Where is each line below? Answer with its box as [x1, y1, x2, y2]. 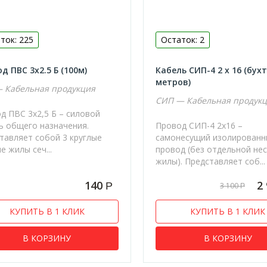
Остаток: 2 [161, 33, 205, 45]
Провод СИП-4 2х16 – [156, 119, 243, 131]
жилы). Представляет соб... [156, 155, 266, 167]
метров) [156, 76, 191, 88]
